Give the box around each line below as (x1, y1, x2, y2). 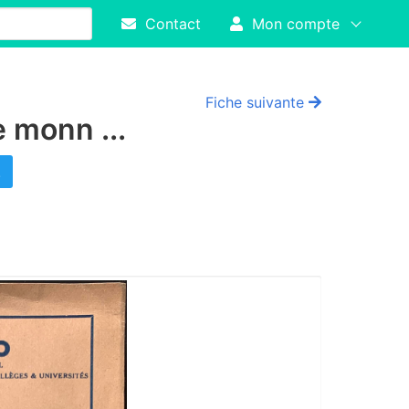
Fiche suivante (205, 93, 309, 111)
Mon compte (243, 15, 340, 33)
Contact (136, 15, 201, 33)
